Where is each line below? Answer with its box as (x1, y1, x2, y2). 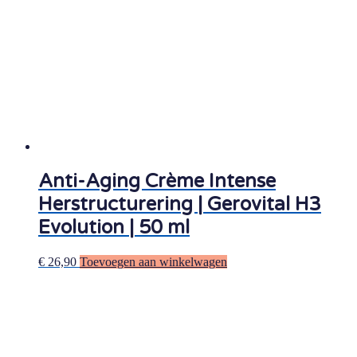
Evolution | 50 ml (38, 216, 190, 240)
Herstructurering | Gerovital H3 (38, 193, 321, 217)
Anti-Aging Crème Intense (38, 170, 276, 194)
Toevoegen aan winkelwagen (80, 254, 227, 269)
